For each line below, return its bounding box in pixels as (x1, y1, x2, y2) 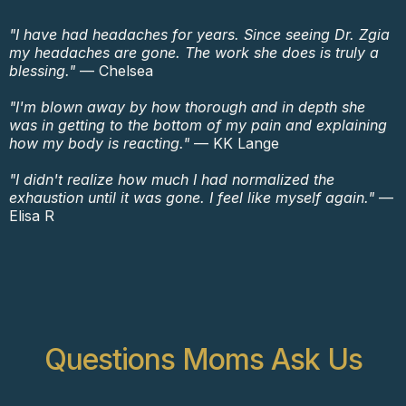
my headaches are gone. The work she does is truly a (9, 43, 379, 63)
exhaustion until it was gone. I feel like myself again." (9, 188, 374, 208)
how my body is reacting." (9, 134, 189, 153)
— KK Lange (189, 134, 279, 153)
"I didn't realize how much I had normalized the (9, 170, 334, 189)
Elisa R (9, 207, 54, 226)
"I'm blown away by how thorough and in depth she (9, 98, 365, 117)
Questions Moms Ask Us (43, 342, 362, 378)
